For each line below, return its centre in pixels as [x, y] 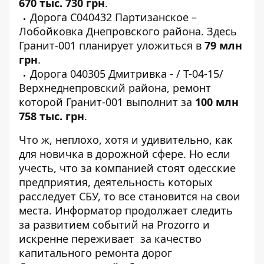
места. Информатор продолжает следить [126, 210]
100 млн [217, 102]
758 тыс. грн [52, 116]
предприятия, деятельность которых [116, 182]
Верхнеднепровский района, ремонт [115, 88]
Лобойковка [51, 31]
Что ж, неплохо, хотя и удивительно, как [126, 140]
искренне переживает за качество [110, 239]
